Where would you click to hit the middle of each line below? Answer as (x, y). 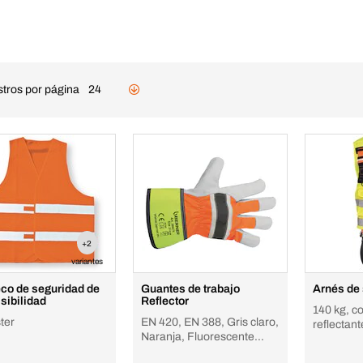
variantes (87, 261)
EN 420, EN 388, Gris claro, (210, 322)
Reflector (165, 301)
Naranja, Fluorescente (198, 337)
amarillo (162, 351)
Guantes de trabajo (191, 289)
